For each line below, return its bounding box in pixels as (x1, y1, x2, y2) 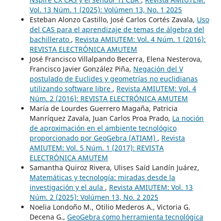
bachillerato (29, 35, 71, 44)
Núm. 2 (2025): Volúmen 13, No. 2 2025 (29, 192, 158, 202)
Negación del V (133, 64, 183, 74)
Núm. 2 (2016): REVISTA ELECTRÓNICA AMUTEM (29, 94, 188, 104)
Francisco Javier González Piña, (29, 64, 133, 74)
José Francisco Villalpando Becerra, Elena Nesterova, (29, 54, 202, 64)
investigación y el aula (29, 183, 105, 192)
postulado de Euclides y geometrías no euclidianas (29, 74, 198, 84)
